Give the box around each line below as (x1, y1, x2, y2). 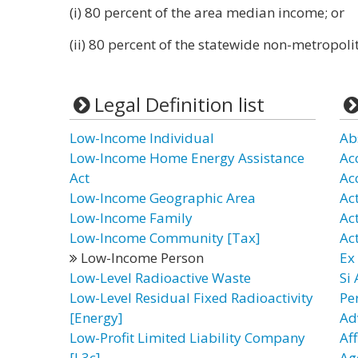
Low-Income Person (78, 249, 204, 267)
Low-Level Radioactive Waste (70, 268, 251, 287)
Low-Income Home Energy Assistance (70, 149, 304, 167)
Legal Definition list (93, 91, 265, 117)
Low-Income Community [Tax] (70, 229, 261, 247)
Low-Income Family (70, 209, 193, 227)
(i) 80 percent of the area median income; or (70, 3, 344, 22)
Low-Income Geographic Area (70, 189, 256, 207)
